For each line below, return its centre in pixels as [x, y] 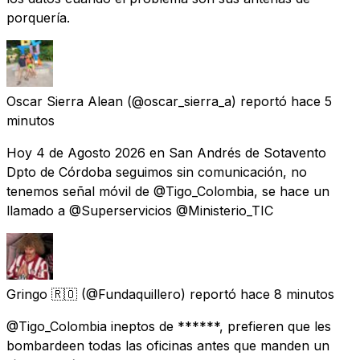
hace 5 [311, 101]
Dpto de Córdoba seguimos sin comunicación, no [157, 172]
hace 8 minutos [287, 294]
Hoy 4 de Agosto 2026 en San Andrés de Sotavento [166, 152]
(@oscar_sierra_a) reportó [207, 101]
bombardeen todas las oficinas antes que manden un [168, 345]
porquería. [38, 17]
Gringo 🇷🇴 [42, 294]
